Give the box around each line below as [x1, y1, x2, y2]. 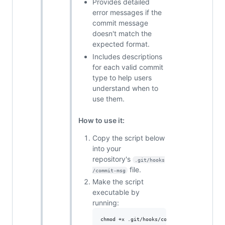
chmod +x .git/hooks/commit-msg [100, 216, 191, 222]
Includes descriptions [92, 52, 162, 61]
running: [92, 198, 119, 207]
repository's [92, 154, 133, 163]
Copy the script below [92, 133, 165, 142]
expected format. [92, 40, 150, 49]
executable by [92, 188, 140, 197]
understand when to [92, 83, 158, 92]
